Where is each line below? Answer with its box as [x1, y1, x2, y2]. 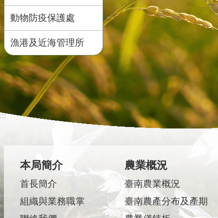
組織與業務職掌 [20, 196, 85, 206]
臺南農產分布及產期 [124, 196, 208, 206]
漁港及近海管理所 [10, 37, 84, 48]
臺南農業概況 [124, 179, 180, 189]
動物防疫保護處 [10, 13, 75, 23]
